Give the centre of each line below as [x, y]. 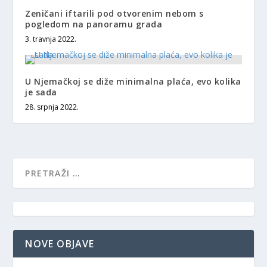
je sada [41, 92]
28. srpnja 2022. [52, 107]
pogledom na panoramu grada [94, 24]
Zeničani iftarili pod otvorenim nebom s [114, 13]
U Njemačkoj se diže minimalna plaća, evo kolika [133, 81]
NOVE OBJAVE [60, 243]
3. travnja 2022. [51, 39]
